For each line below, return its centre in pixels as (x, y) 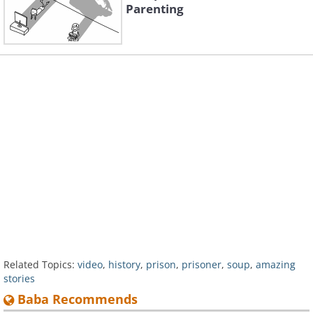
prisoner (202, 265)
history (124, 265)
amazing (276, 265)
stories (19, 279)
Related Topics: (39, 265)
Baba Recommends (76, 299)
